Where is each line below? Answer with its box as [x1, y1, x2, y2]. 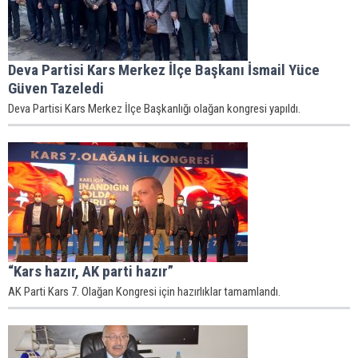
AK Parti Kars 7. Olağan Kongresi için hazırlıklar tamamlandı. [8, 284, 280, 299]
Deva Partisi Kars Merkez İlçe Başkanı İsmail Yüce [8, 61, 320, 79]
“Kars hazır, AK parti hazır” [8, 262, 173, 280]
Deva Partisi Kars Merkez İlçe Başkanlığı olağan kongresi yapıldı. [8, 101, 300, 116]
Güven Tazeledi [8, 79, 104, 97]
